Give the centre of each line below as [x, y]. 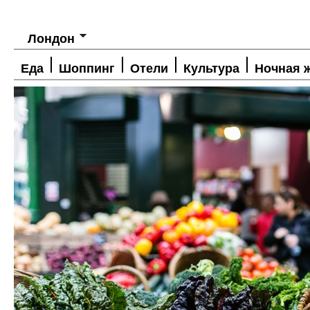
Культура [211, 68]
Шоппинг [87, 68]
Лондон [51, 38]
